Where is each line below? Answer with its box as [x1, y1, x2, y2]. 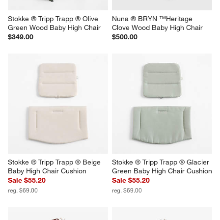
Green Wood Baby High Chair [8, 23, 101, 32]
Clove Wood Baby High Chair [112, 23, 203, 32]
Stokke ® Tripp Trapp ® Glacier [112, 157, 211, 166]
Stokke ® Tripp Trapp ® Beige [8, 157, 103, 166]
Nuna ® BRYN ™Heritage [112, 14, 194, 23]
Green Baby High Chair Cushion [112, 166, 212, 175]
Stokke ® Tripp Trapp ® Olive [8, 14, 101, 23]
